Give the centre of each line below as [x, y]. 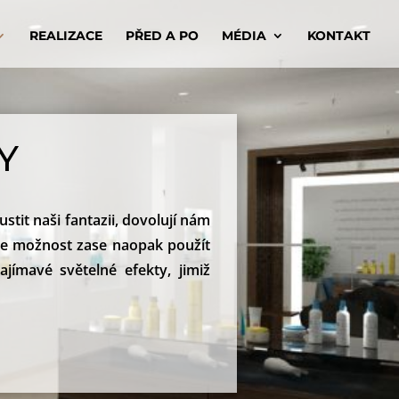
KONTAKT [339, 36]
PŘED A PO [162, 36]
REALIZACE [66, 36]
